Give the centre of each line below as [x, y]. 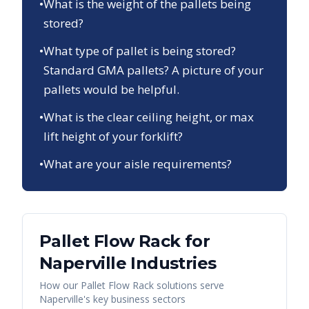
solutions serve [189, 285]
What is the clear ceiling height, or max [149, 117]
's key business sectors [134, 299]
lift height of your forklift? [113, 136]
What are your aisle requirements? [138, 164]
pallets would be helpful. [111, 89]
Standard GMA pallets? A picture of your [153, 70]
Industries [171, 263]
